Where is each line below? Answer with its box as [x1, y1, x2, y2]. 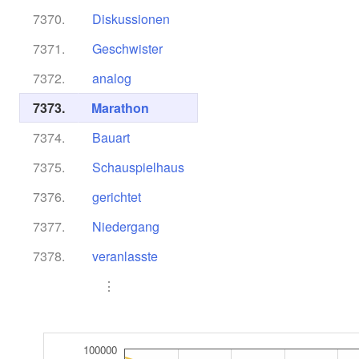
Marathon [91, 99, 149, 117]
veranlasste [92, 247, 158, 265]
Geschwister [92, 39, 163, 58]
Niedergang [92, 217, 159, 236]
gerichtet [92, 188, 141, 206]
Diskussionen [92, 10, 170, 28]
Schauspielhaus [92, 158, 184, 176]
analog [92, 69, 131, 87]
